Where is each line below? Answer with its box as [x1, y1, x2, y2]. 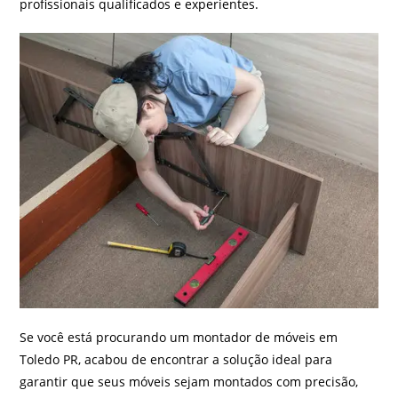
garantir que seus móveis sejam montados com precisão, [20, 373, 359, 391]
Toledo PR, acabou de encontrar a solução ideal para [20, 351, 333, 369]
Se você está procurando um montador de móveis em [20, 329, 338, 346]
